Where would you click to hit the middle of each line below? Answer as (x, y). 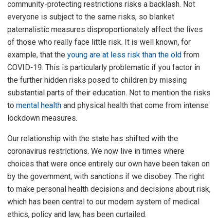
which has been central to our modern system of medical (103, 201)
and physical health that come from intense (135, 105)
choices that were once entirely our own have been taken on (109, 163)
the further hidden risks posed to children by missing (97, 80)
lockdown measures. (42, 118)
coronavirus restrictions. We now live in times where (96, 151)
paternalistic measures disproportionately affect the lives (105, 29)
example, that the (37, 54)
